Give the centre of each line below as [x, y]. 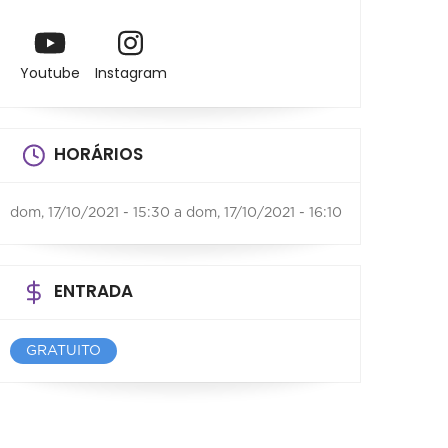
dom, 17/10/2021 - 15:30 [90, 213]
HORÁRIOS [98, 154]
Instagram [130, 73]
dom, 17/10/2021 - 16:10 [264, 213]
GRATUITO [63, 351]
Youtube [49, 73]
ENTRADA [93, 291]
